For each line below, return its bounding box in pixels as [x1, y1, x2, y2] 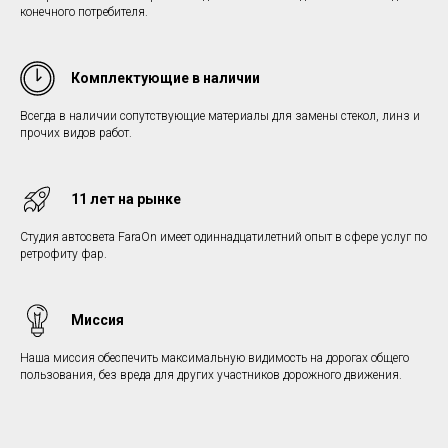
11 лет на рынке [71, 191, 181, 208]
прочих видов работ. [20, 126, 132, 141]
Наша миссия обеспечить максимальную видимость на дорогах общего [20, 351, 409, 366]
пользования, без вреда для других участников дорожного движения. [20, 368, 402, 383]
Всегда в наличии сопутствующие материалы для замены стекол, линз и [20, 109, 420, 124]
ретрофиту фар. [20, 247, 107, 262]
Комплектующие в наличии [71, 70, 260, 87]
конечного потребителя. [20, 5, 148, 20]
